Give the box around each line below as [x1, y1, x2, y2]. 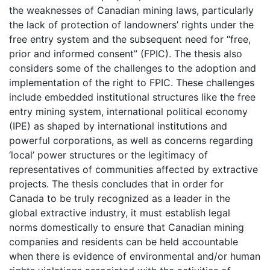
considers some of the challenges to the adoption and [9, 61, 256, 74]
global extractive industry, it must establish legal [9, 206, 230, 219]
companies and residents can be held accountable [9, 235, 238, 248]
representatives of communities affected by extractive [9, 163, 258, 175]
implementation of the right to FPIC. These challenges [9, 76, 254, 89]
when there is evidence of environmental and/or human [9, 250, 260, 262]
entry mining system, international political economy [9, 105, 248, 118]
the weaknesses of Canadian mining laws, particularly [9, 4, 254, 16]
